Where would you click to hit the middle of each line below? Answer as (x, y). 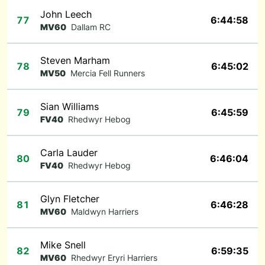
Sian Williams (70, 106)
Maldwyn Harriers (105, 211)
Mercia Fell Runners (108, 73)
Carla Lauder (69, 153)
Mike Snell (63, 245)
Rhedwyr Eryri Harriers (114, 258)
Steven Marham (75, 60)
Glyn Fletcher (70, 199)
